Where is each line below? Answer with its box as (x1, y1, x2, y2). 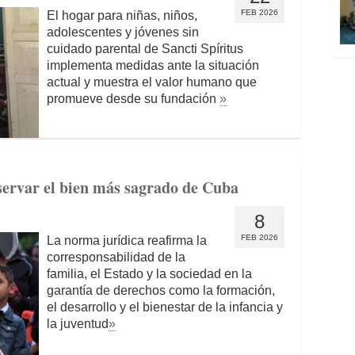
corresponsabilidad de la (47, 250, 185, 264)
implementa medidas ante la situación (47, 59, 259, 72)
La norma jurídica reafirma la (47, 234, 207, 247)
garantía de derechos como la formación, (47, 284, 275, 297)
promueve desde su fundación (47, 92, 219, 105)
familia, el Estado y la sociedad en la (47, 267, 252, 281)
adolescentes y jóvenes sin (47, 25, 199, 39)
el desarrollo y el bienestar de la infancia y (47, 300, 283, 314)
